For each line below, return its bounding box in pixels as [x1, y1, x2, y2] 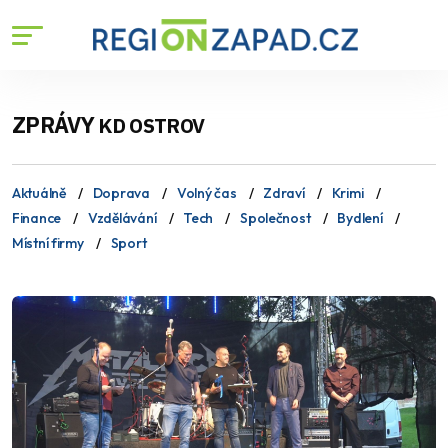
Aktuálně [12, 184, 66, 202]
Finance [12, 209, 62, 227]
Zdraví [263, 184, 305, 202]
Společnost [240, 209, 311, 227]
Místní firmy [12, 234, 84, 252]
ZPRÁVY [12, 110, 99, 139]
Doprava [92, 184, 150, 202]
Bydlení [337, 209, 383, 227]
